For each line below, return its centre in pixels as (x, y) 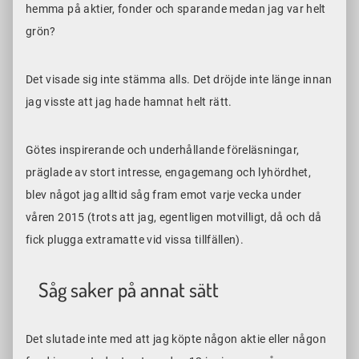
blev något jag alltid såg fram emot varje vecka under (164, 195)
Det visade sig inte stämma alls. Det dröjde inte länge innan (179, 80)
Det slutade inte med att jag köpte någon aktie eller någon (176, 339)
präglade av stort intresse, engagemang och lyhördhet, (169, 173)
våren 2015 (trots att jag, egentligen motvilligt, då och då (174, 218)
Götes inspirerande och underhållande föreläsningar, (163, 150)
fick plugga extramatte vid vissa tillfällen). (137, 240)
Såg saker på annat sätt (129, 290)
